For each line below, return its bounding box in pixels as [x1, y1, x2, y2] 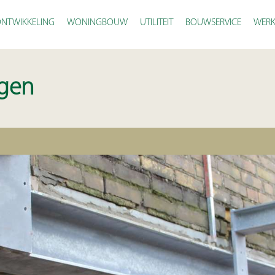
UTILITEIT [140, 18, 173, 28]
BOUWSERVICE [185, 18, 241, 28]
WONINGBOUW [67, 18, 128, 28]
